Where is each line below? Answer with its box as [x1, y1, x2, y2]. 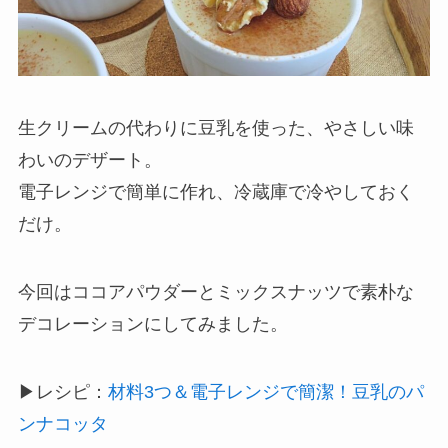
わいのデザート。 [17, 150, 162, 171]
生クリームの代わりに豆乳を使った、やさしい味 [17, 118, 414, 139]
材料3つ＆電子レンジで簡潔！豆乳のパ [107, 381, 424, 402]
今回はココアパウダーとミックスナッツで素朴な [17, 282, 414, 303]
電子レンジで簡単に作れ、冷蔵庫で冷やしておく [17, 182, 414, 203]
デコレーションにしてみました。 [17, 314, 288, 335]
